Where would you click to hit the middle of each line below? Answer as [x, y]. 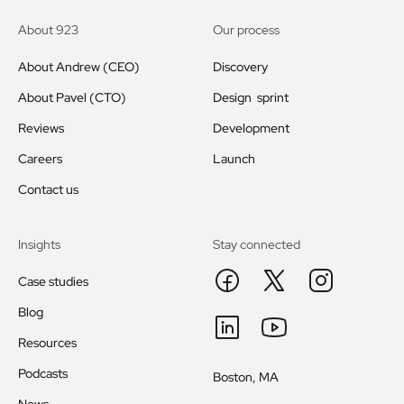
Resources [47, 343]
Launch [234, 159]
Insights [39, 245]
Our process [246, 30]
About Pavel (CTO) [72, 98]
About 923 [48, 30]
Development [251, 129]
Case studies [53, 282]
